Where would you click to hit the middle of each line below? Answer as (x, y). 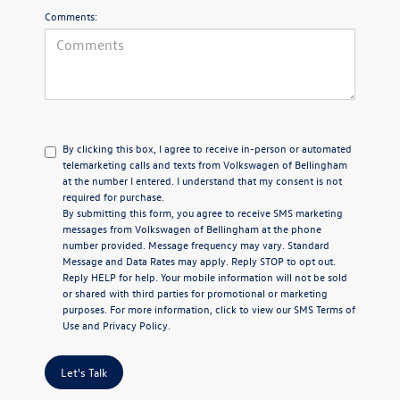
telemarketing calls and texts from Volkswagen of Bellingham (205, 164)
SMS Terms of (325, 308)
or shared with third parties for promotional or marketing (195, 292)
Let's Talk (84, 371)
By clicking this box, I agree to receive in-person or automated (207, 148)
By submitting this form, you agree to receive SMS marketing (203, 212)
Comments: (71, 16)
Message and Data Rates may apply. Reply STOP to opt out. (199, 260)
